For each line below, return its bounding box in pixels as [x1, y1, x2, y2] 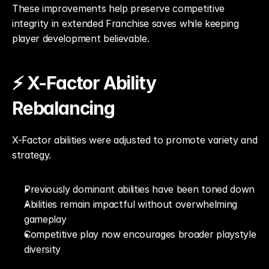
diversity [24, 243, 61, 255]
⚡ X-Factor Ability [12, 72, 156, 94]
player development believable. [12, 32, 150, 44]
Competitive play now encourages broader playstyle [24, 228, 256, 240]
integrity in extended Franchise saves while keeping [12, 17, 239, 29]
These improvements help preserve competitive [12, 2, 225, 14]
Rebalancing [12, 97, 115, 119]
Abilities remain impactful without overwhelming [24, 198, 237, 210]
